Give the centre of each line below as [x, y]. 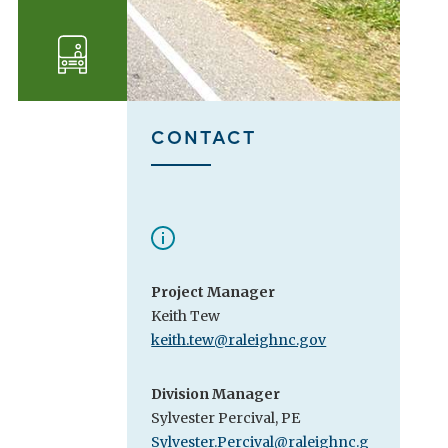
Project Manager [213, 292]
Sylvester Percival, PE [226, 418]
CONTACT [204, 136]
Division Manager [216, 394]
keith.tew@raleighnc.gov [239, 340]
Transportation [142, 64]
